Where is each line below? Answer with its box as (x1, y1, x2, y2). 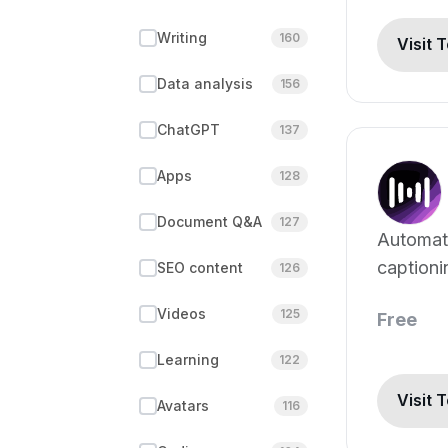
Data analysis (157, 75, 253, 92)
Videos (157, 305, 206, 322)
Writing (157, 29, 207, 46)
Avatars (157, 397, 209, 414)
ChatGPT (157, 121, 220, 138)
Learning (157, 351, 219, 368)
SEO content (157, 259, 243, 276)
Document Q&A (157, 213, 262, 230)
